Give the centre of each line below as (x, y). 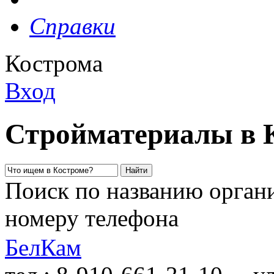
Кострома (54, 63)
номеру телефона (92, 218)
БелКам (43, 247)
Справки (72, 26)
